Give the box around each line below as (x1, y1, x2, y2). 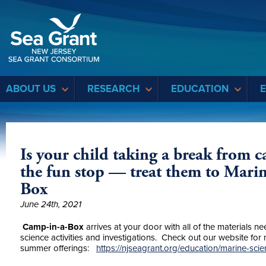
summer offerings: (20, 243, 96, 254)
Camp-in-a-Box (20, 221, 84, 232)
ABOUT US (6, 83, 56, 95)
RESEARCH (87, 83, 140, 95)
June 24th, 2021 (20, 199, 81, 210)
